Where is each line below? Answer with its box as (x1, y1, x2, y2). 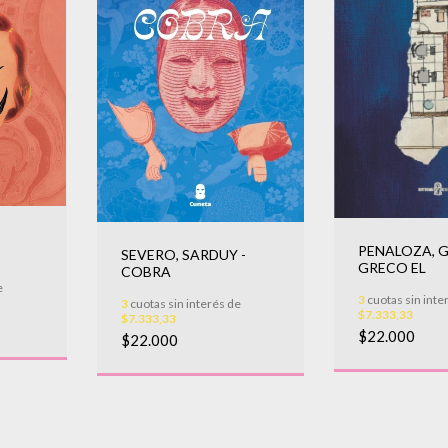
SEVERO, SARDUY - (120, 246, 246, 264)
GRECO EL (358, 258, 426, 276)
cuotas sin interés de (127, 296, 241, 312)
